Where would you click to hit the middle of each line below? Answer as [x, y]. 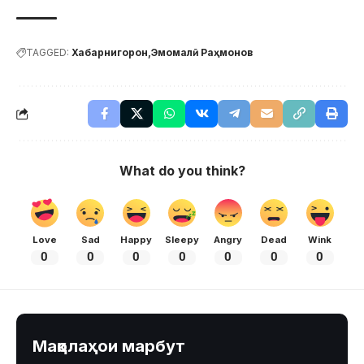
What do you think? [182, 170]
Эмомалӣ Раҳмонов [202, 52]
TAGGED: [48, 52]
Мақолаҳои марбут [109, 347]
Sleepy [182, 239]
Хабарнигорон [110, 52]
